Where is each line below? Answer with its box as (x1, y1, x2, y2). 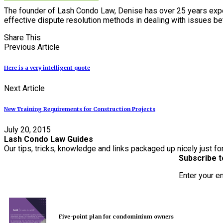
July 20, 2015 (4, 125, 51, 135)
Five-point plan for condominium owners (59, 213, 174, 220)
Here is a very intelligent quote (4, 64, 90, 72)
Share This (4, 33, 41, 43)
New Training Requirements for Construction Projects (4, 106, 155, 113)
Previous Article (4, 42, 60, 52)
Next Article (4, 84, 45, 94)
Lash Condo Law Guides (4, 134, 93, 144)
